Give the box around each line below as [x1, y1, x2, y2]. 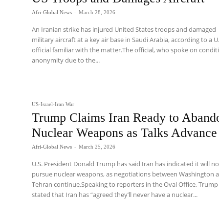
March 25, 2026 [79, 144, 116, 150]
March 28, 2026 [79, 9, 116, 15]
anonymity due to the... [32, 55, 100, 65]
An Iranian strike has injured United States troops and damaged [32, 24, 217, 34]
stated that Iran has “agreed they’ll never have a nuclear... [32, 190, 198, 199]
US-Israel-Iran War [32, 101, 75, 108]
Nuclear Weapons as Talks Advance [32, 126, 218, 140]
